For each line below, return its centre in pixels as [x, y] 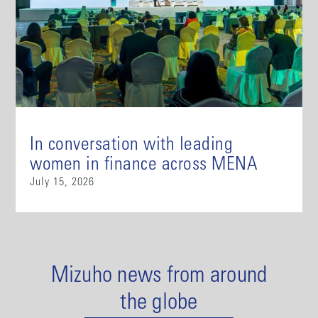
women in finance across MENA [144, 165]
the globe [159, 303]
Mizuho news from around [159, 276]
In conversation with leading [132, 145]
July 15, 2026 [62, 182]
